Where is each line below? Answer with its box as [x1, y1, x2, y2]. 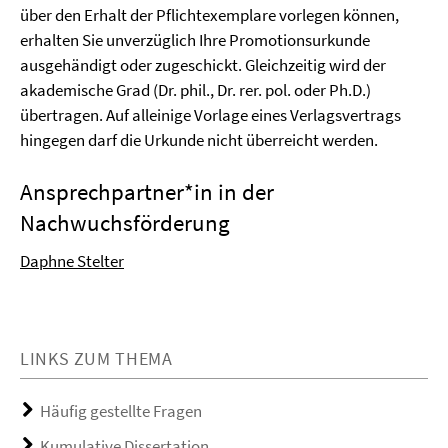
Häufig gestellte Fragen [40, 400, 202, 422]
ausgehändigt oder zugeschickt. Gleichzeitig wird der [20, 54, 386, 76]
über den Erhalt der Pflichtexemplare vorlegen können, [20, 4, 399, 26]
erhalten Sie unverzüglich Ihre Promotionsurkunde [20, 29, 370, 51]
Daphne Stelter [20, 250, 124, 272]
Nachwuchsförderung [20, 208, 230, 237]
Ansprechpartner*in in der [20, 177, 274, 206]
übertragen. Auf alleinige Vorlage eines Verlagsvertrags [20, 104, 401, 126]
